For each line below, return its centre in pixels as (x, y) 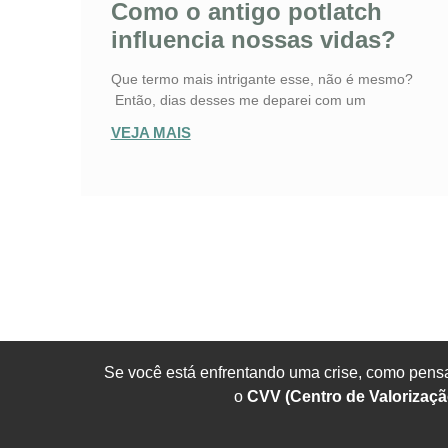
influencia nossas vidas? (253, 40)
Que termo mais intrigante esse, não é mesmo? (261, 79)
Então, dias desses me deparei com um (238, 100)
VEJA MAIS (150, 133)
